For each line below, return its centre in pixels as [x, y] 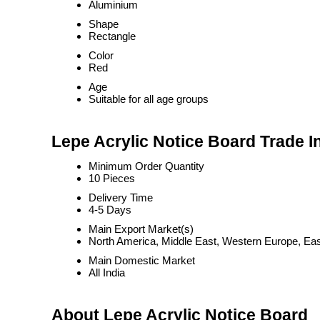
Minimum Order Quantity [146, 166]
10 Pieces [112, 178]
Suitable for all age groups [149, 99]
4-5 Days [110, 210]
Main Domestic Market [142, 260]
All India [107, 272]
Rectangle [112, 36]
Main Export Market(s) [141, 229]
